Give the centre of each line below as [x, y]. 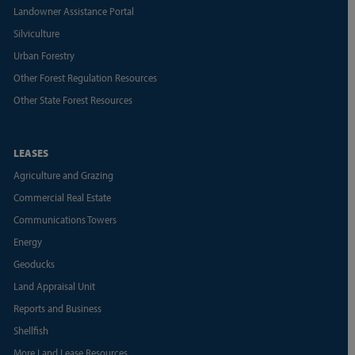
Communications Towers [65, 219]
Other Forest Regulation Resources [85, 77]
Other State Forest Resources [73, 99]
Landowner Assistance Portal [73, 11]
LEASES [31, 153]
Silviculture [36, 33]
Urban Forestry [44, 55]
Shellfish [31, 330]
